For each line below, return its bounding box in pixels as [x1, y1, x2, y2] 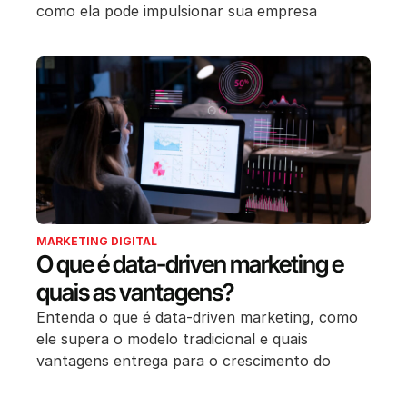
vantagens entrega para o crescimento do [36, 351, 331, 370]
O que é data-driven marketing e [36, 249, 343, 278]
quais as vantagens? [36, 277, 233, 306]
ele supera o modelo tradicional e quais [36, 329, 308, 348]
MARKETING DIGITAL [36, 233, 157, 248]
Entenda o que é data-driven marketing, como [36, 307, 358, 326]
